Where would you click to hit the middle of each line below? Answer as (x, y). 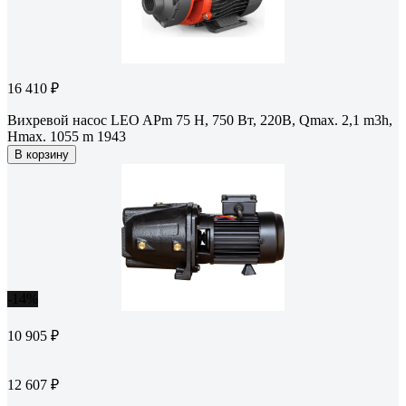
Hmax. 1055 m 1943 (67, 137)
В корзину (42, 155)
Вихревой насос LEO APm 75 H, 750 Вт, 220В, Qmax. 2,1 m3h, (200, 121)
